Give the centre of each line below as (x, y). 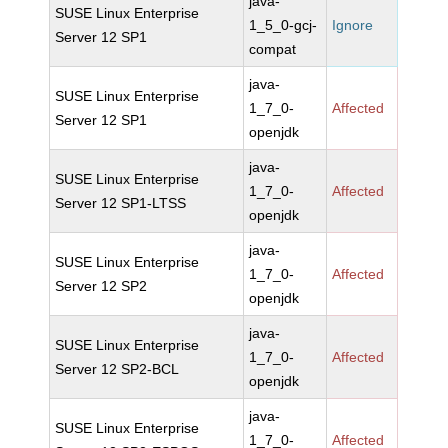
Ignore (353, 25)
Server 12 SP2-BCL (117, 369)
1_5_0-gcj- (283, 25)
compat (273, 49)
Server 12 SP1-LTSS (121, 203)
